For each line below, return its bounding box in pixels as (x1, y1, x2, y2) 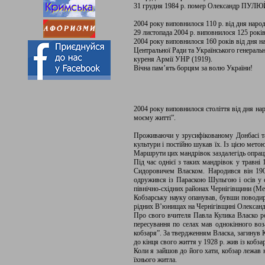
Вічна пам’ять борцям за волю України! (134, 64, 253, 72)
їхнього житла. (134, 256, 177, 264)
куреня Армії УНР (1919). (134, 55, 212, 63)
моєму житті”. (134, 114, 176, 122)
